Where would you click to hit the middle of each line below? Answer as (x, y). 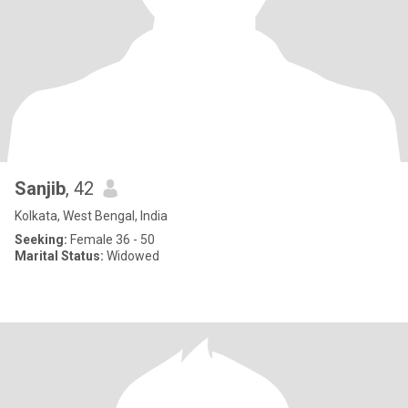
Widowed (132, 256)
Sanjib (40, 189)
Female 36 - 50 (111, 240)
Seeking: (41, 240)
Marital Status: (59, 256)
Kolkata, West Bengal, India (91, 216)
